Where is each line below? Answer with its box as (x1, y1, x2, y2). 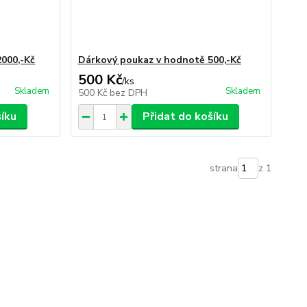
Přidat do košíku (142, 109, 228, 124)
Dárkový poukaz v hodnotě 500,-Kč (77, 53, 241, 66)
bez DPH (109, 86, 147, 99)
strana (209, 162, 238, 175)
